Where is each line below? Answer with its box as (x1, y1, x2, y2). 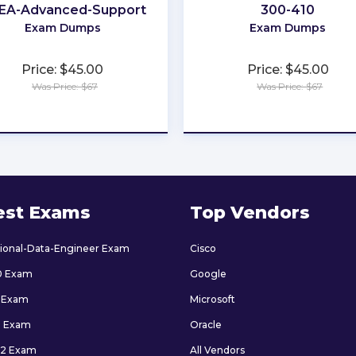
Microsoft (190, 292, 235, 305)
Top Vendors (190, 201, 310, 223)
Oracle (190, 318, 222, 331)
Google (190, 267, 226, 280)
